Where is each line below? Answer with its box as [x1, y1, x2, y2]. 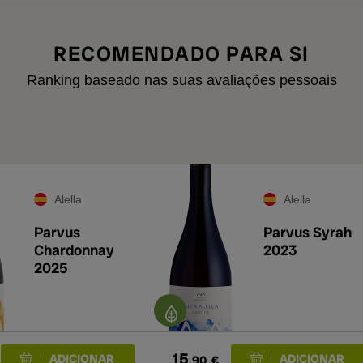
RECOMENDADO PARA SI [53, 41, 310, 67]
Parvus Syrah [263, 223, 352, 241]
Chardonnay [34, 241, 114, 259]
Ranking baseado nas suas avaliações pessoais [26, 72, 337, 88]
